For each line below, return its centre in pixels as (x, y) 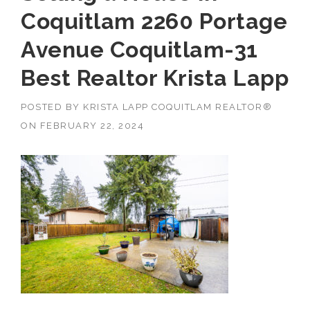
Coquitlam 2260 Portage (154, 21)
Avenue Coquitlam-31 (139, 49)
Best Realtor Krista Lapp (155, 77)
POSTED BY (52, 107)
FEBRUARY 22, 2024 (92, 125)
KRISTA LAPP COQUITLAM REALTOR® (177, 107)
